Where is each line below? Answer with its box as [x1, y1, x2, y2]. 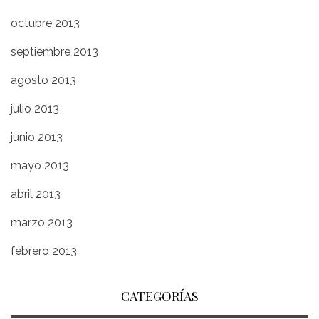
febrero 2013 [11, 244, 77, 258]
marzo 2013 [11, 216, 73, 229]
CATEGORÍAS [120, 288, 199, 305]
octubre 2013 [11, 16, 80, 30]
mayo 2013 [11, 159, 69, 172]
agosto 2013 [11, 73, 76, 87]
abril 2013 [11, 187, 61, 201]
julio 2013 [11, 102, 59, 115]
